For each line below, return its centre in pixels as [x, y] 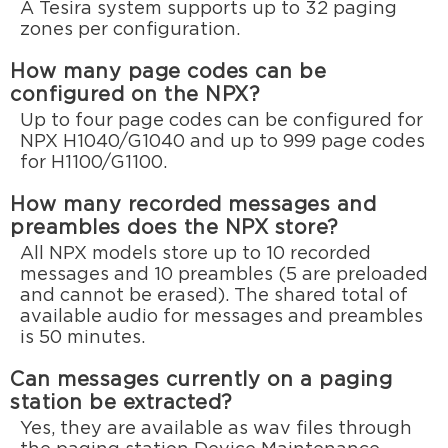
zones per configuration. [130, 30]
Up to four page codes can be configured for [222, 121]
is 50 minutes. [83, 338]
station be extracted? [121, 404]
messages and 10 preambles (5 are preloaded [224, 275]
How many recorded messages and [193, 206]
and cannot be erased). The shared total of [214, 296]
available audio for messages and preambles [222, 317]
